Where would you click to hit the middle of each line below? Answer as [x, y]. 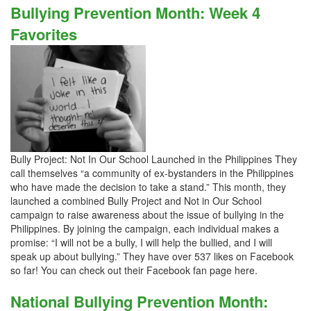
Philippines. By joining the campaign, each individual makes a [145, 228]
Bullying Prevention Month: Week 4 [135, 12]
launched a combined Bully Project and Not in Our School [136, 201]
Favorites [44, 34]
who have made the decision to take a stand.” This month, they [148, 187]
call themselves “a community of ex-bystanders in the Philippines [152, 173]
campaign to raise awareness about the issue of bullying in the [147, 215]
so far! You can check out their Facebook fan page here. [135, 270]
